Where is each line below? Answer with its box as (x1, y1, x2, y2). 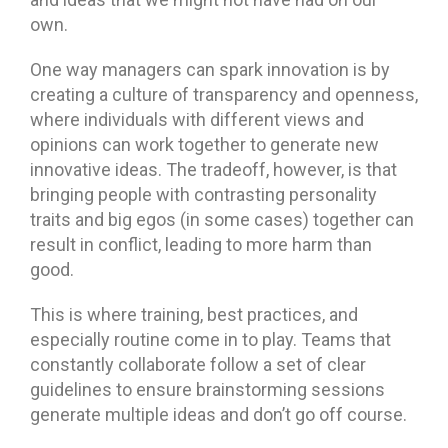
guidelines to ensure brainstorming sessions (30, 378, 385, 400)
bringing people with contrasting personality (30, 183, 377, 205)
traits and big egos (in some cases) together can (30, 208, 414, 230)
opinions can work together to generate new (30, 133, 379, 155)
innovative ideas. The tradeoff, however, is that (30, 158, 397, 180)
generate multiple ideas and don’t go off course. (30, 403, 407, 425)
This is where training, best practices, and (30, 303, 358, 325)
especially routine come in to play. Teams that (30, 328, 391, 350)
